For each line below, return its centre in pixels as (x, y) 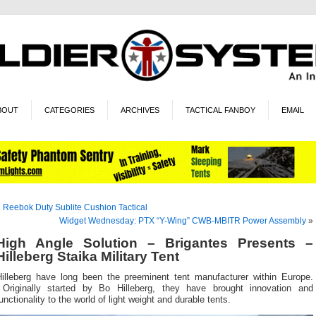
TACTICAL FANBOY (220, 110)
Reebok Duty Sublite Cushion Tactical (75, 207)
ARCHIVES (140, 110)
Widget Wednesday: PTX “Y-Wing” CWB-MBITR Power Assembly (183, 220)
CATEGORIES (69, 110)
